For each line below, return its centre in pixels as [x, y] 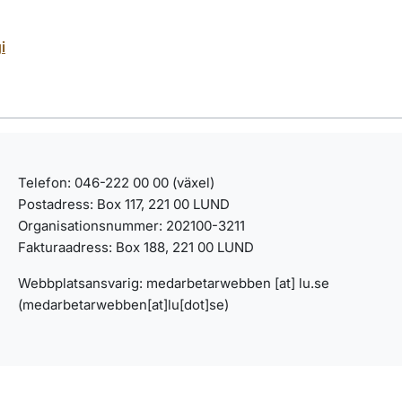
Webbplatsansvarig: [82, 283]
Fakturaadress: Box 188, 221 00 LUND [136, 247]
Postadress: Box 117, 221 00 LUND [124, 204]
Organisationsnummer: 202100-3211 [131, 226]
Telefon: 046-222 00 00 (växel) [116, 183]
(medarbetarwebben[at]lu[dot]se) [123, 305]
